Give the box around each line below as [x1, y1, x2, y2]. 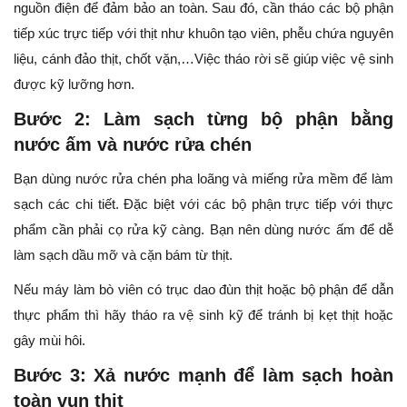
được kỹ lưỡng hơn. [14, 76, 134, 93]
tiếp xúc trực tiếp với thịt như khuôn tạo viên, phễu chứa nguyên [14, 25, 393, 42]
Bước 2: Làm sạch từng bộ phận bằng [14, 109, 393, 130]
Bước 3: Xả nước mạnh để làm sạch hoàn [14, 365, 393, 386]
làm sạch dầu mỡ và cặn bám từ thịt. [14, 247, 233, 263]
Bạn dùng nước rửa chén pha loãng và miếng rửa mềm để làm [14, 171, 393, 187]
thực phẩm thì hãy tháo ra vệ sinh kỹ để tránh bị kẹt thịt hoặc [14, 307, 393, 323]
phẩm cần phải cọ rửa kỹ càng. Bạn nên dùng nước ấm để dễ [14, 222, 393, 238]
